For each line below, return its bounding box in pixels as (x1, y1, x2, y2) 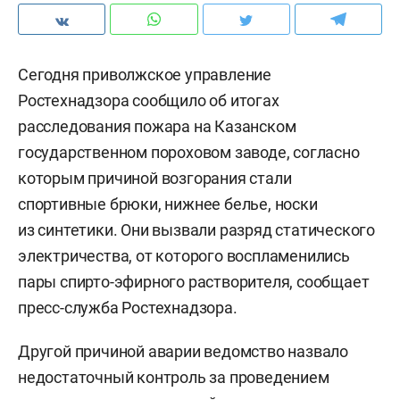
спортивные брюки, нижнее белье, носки (18, 195, 318, 213)
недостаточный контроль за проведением (18, 368, 329, 387)
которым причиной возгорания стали (18, 169, 292, 187)
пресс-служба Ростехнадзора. (18, 298, 237, 317)
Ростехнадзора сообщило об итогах (18, 91, 279, 110)
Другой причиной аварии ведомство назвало (18, 342, 348, 361)
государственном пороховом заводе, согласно (18, 143, 360, 162)
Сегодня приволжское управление (18, 65, 272, 84)
